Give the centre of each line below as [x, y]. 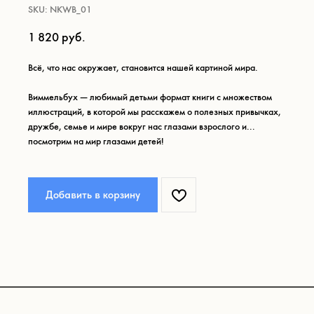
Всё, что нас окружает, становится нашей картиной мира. [143, 68]
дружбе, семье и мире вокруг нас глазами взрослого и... [142, 127]
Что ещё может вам [69, 55]
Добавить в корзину [93, 194]
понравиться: [49, 70]
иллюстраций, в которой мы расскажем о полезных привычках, [155, 112]
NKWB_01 [71, 10]
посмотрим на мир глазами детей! [96, 142]
